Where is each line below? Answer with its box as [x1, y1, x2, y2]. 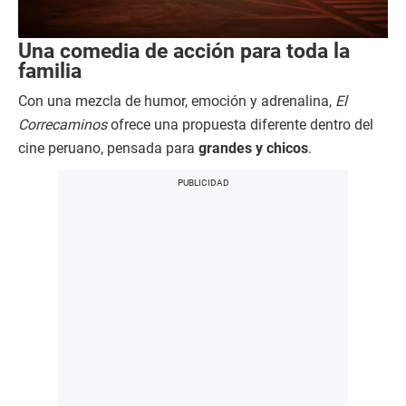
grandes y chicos [198, 140, 308, 158]
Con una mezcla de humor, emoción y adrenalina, [18, 92, 335, 111]
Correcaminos [18, 116, 107, 134]
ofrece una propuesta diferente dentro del [107, 116, 373, 134]
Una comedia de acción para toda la [18, 39, 350, 63]
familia [18, 59, 82, 83]
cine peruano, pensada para [18, 140, 198, 158]
